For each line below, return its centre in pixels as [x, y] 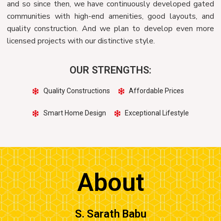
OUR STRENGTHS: [110, 70]
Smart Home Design [74, 113]
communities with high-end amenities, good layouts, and [110, 17]
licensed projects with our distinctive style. [81, 41]
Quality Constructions [76, 91]
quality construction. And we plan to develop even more [110, 29]
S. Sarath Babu [110, 214]
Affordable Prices [156, 91]
